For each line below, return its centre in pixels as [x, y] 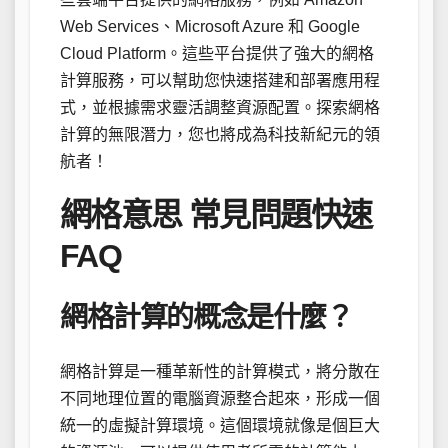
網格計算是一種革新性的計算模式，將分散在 [220, 372]
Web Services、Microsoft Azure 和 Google [210, 27]
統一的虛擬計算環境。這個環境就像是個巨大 [220, 426]
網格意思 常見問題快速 [216, 215]
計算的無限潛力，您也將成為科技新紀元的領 [220, 135]
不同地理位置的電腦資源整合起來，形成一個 [220, 399]
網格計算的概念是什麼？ [206, 317]
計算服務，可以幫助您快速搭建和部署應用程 [220, 81]
